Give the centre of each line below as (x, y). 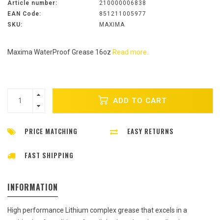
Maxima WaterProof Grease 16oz (60, 52)
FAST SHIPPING (49, 155)
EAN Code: (24, 14)
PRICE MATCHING (51, 131)
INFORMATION (33, 187)
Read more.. (131, 52)
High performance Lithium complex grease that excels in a (97, 210)
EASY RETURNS (151, 131)
